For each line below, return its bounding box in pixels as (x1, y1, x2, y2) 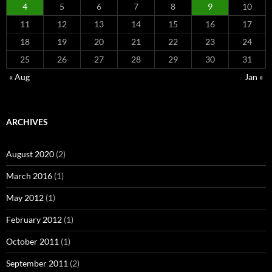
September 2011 (6, 258, 68, 269)
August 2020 (6, 149, 54, 160)
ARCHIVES (6, 117, 48, 127)
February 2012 (6, 214, 62, 225)
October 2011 (6, 236, 59, 247)
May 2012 (6, 192, 44, 203)
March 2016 (6, 171, 52, 182)
